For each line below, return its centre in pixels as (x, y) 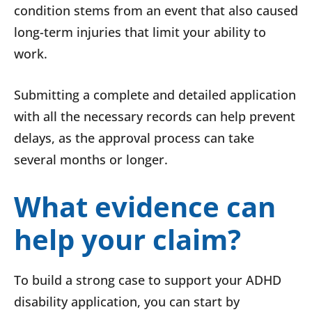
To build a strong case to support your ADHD (148, 280)
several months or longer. (91, 160)
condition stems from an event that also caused (156, 11)
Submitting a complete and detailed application (155, 95)
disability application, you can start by (127, 302)
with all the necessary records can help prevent (155, 117)
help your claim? (127, 240)
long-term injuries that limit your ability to (140, 32)
